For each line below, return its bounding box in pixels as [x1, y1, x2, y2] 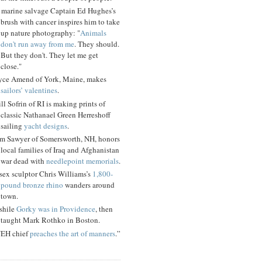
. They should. [74, 39, 119, 50]
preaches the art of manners [30, 227, 115, 239]
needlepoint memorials [46, 155, 119, 166]
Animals [80, 27, 106, 39]
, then [95, 204, 113, 215]
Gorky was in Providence [16, 204, 95, 215]
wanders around [63, 180, 115, 191]
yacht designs [24, 120, 67, 131]
